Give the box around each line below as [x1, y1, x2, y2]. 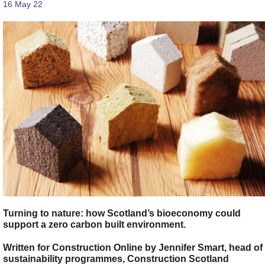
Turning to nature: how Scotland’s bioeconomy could [3, 207, 241, 218]
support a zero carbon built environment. [3, 218, 186, 230]
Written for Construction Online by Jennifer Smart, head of [3, 241, 263, 253]
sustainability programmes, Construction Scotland [3, 253, 229, 264]
